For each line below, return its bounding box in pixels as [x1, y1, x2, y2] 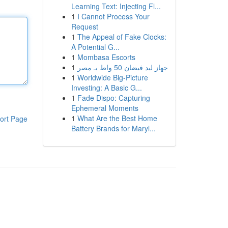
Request [71, 21, 98, 32]
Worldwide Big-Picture [77, 72, 148, 82]
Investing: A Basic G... [71, 82, 142, 93]
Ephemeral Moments [71, 103, 138, 113]
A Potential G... [71, 42, 120, 52]
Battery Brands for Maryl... [71, 123, 156, 133]
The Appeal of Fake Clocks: [77, 32, 166, 42]
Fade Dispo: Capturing [77, 93, 150, 103]
